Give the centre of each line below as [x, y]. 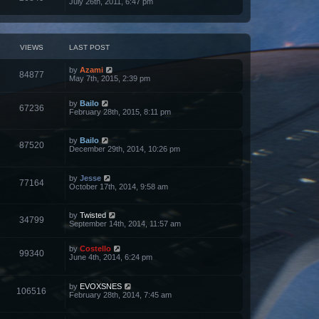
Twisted [93, 215]
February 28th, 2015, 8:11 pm [120, 111]
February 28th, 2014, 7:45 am [120, 294]
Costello [95, 249]
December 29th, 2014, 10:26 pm [125, 149]
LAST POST [89, 47]
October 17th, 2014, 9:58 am [119, 186]
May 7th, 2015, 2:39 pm [110, 78]
